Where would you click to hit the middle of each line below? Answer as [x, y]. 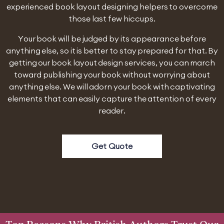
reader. [112, 110]
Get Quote [112, 146]
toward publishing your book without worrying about [112, 74]
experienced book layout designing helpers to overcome [112, 6]
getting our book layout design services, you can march [112, 62]
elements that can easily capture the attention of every [112, 98]
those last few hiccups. [112, 18]
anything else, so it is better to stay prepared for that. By [112, 50]
